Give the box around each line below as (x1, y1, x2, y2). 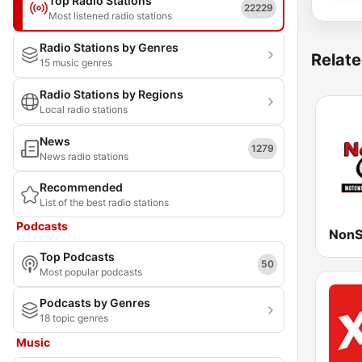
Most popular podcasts (40, 266, 142, 278)
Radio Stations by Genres (40, 40, 179, 54)
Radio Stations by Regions (40, 87, 183, 101)
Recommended (40, 180, 123, 194)
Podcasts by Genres (40, 296, 150, 309)
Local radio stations (40, 103, 128, 116)
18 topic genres (40, 312, 108, 324)
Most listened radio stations (48, 10, 172, 22)
